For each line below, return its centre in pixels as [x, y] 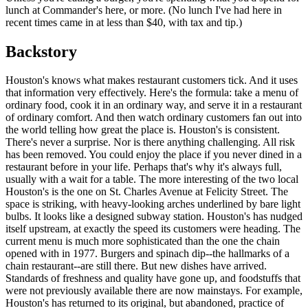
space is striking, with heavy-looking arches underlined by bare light [153, 204]
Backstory [41, 51]
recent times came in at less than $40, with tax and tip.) [124, 22]
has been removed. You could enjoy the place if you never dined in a [154, 155]
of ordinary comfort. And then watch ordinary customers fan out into [154, 118]
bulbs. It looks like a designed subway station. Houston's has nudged [154, 217]
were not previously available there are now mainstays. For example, [154, 291]
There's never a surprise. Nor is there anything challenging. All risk [150, 142]
